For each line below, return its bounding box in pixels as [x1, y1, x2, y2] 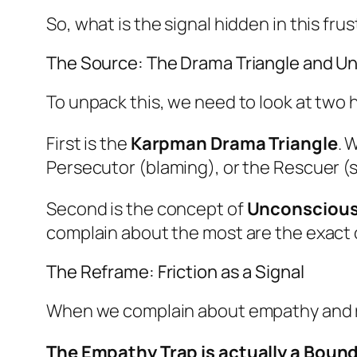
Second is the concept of [46, 196, 247, 221]
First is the [46, 131, 131, 155]
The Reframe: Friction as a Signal [46, 259, 304, 284]
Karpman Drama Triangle [130, 131, 338, 155]
